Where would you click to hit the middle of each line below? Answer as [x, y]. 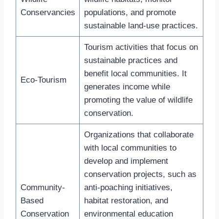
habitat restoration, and [126, 200]
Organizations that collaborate [139, 134]
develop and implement [126, 161]
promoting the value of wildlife [138, 100]
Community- [43, 187]
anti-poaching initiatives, [128, 187]
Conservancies [48, 12]
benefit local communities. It [135, 73]
